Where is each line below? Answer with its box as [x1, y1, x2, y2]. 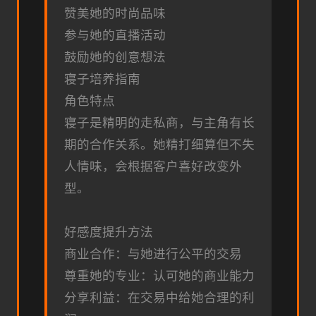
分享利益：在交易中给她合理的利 [64, 291, 255, 305]
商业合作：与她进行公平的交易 [64, 247, 242, 262]
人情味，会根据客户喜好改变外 [64, 159, 242, 174]
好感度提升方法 [64, 225, 153, 240]
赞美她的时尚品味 [64, 6, 166, 21]
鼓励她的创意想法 [64, 50, 166, 65]
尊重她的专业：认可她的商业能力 [64, 269, 255, 284]
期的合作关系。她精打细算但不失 [64, 138, 255, 152]
